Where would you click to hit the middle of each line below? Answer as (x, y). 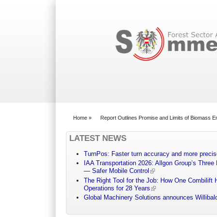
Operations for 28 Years (117, 188)
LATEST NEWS (98, 138)
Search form (136, 18)
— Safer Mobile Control (117, 171)
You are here (85, 122)
